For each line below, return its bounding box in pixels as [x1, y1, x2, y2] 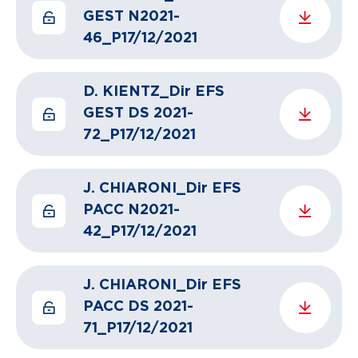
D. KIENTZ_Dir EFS [83, 85, 225, 99]
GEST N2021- [83, 10, 180, 24]
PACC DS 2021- [83, 300, 193, 314]
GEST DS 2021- [83, 106, 193, 121]
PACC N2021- [83, 203, 180, 217]
